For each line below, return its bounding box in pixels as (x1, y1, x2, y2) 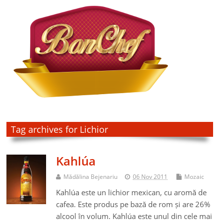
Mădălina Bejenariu (63, 172, 118, 181)
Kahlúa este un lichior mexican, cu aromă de (56, 187, 207, 198)
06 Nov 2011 (133, 172, 168, 181)
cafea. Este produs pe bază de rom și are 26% (56, 199, 211, 210)
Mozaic (184, 172, 205, 181)
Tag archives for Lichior (10, 123, 108, 136)
